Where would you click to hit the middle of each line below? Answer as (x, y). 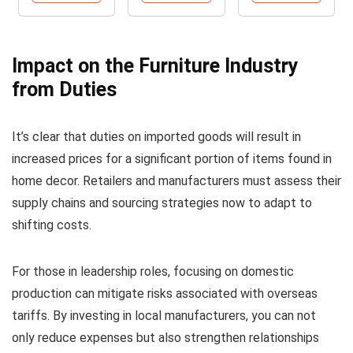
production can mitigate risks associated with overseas (165, 294)
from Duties (64, 90)
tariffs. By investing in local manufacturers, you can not (164, 316)
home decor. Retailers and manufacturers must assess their (176, 181)
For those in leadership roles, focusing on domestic (153, 272)
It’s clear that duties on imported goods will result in (156, 137)
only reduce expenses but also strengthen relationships (165, 338)
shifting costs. (52, 225)
